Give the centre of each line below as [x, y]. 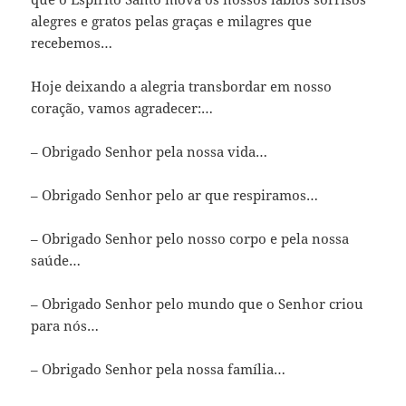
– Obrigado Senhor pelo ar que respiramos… [175, 194]
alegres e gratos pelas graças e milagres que [172, 20]
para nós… [65, 325]
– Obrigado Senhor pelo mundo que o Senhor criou [198, 303]
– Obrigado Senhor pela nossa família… [159, 368]
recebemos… [72, 42]
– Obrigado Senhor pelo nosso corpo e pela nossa [190, 238]
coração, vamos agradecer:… [122, 107]
